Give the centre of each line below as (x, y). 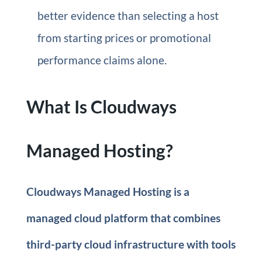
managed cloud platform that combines (123, 218)
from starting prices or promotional (124, 38)
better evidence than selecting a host (128, 15)
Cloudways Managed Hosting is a (108, 192)
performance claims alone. (102, 60)
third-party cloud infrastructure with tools (131, 244)
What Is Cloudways (101, 106)
